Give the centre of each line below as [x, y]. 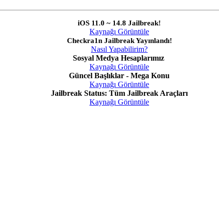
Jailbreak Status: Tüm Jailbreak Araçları [119, 93]
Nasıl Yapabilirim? [119, 49]
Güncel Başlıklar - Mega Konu [119, 76]
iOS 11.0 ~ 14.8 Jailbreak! [119, 23]
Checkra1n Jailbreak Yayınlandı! [119, 41]
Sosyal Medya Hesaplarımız [118, 58]
